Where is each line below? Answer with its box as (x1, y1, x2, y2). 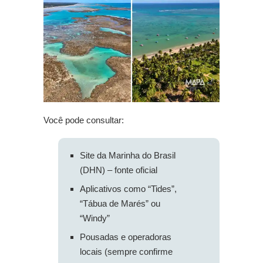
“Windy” (80, 213, 110, 224)
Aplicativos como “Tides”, (80, 184, 177, 194)
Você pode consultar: (43, 115, 124, 126)
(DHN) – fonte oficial (80, 165, 157, 176)
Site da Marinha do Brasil (80, 150, 176, 161)
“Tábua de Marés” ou (80, 198, 160, 209)
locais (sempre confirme (80, 247, 173, 257)
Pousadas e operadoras (80, 232, 171, 242)
